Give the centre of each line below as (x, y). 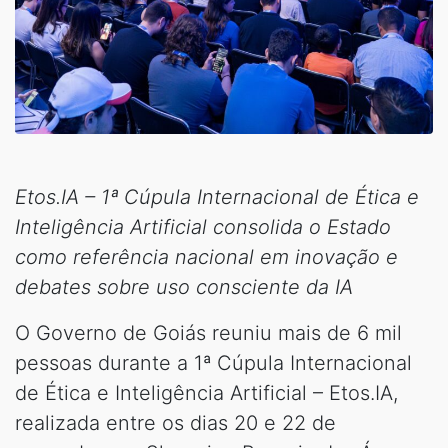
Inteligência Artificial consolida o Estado (203, 226)
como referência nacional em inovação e (206, 256)
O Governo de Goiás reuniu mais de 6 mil (208, 332)
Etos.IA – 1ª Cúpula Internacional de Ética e (217, 196)
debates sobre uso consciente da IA (184, 286)
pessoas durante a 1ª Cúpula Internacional (213, 362)
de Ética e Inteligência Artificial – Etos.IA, (206, 392)
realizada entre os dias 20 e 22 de (175, 422)
